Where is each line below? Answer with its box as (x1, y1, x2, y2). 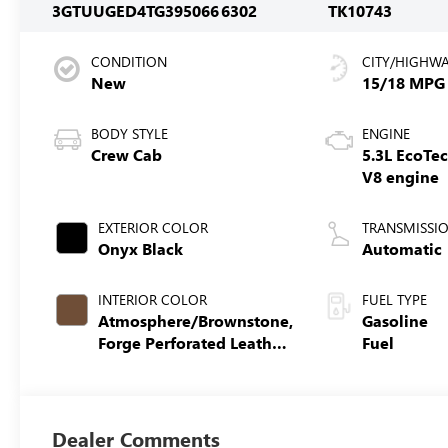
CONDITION (91, 51, 168, 71)
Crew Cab (91, 143, 163, 165)
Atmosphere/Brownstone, (98, 309, 294, 331)
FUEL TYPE (362, 289, 428, 309)
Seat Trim (98, 353, 170, 375)
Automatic (362, 237, 443, 259)
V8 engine (362, 165, 440, 187)
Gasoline (362, 309, 429, 331)
